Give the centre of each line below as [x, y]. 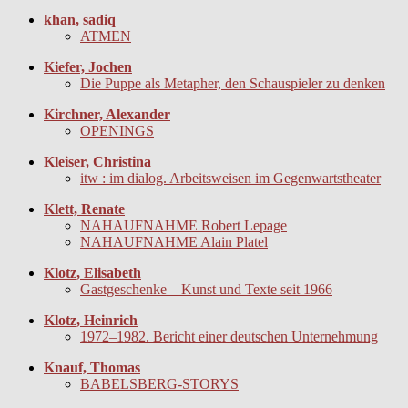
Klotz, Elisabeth [92, 273]
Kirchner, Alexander [107, 115]
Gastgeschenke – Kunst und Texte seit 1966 [206, 290]
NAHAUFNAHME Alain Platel [174, 242]
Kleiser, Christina [97, 162]
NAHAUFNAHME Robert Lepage [184, 226]
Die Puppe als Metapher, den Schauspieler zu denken [233, 84]
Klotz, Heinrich [91, 321]
